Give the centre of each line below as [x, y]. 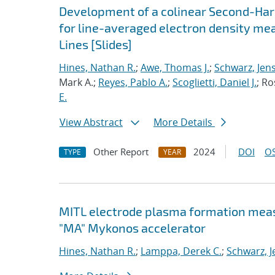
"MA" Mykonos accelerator [132, 228]
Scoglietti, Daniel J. [215, 82]
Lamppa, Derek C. [181, 251]
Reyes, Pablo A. [133, 82]
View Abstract [91, 122]
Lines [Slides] [95, 44]
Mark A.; [79, 82]
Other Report [121, 152]
